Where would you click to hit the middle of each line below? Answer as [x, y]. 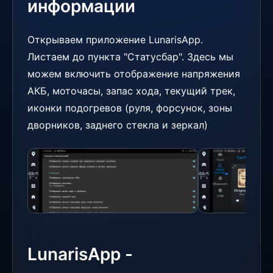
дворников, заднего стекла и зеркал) [118, 125]
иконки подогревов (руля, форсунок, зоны [130, 108]
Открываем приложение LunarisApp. [115, 40]
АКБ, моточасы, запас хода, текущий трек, [131, 91]
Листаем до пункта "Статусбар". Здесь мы [130, 57]
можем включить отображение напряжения [134, 74]
